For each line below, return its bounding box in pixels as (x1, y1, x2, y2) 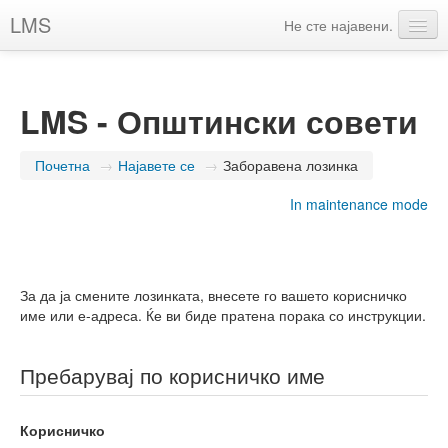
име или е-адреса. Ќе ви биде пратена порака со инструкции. (20, 305, 426, 325)
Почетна (35, 155, 90, 175)
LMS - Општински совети (20, 98, 418, 144)
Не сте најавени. (284, 15, 393, 35)
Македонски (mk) (20, 50, 139, 70)
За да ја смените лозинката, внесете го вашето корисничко (20, 285, 407, 305)
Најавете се (118, 155, 195, 175)
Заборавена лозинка (223, 155, 358, 175)
